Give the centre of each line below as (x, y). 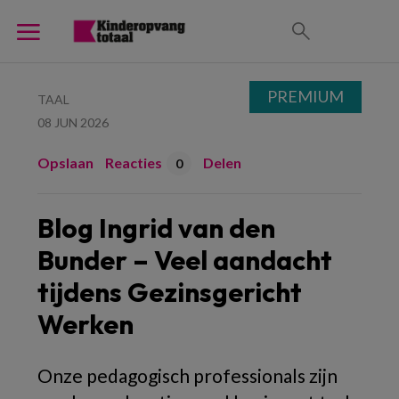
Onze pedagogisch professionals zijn (187, 375)
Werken (85, 324)
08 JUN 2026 (73, 122)
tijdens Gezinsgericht (170, 292)
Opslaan (65, 163)
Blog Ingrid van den (156, 228)
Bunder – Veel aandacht (185, 260)
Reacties (134, 163)
